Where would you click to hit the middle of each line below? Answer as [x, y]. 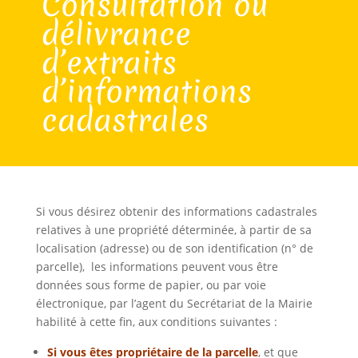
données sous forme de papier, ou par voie [151, 285]
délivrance [116, 34]
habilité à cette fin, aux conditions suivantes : [156, 322]
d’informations [146, 91]
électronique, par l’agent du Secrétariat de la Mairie [174, 304]
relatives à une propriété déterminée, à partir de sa [173, 230]
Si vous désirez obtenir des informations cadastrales [176, 212]
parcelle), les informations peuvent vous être [157, 267]
